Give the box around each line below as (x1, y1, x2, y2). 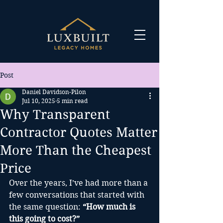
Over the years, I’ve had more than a (9, 178, 150, 188)
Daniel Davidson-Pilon (22, 88, 86, 96)
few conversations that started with (9, 190, 146, 200)
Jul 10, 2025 (22, 97, 55, 105)
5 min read (57, 97, 88, 105)
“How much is (83, 202, 137, 212)
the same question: (9, 202, 83, 212)
